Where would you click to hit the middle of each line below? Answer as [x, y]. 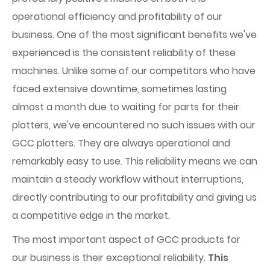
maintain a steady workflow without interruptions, [128, 179]
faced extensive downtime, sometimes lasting [119, 89]
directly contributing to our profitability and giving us [134, 197]
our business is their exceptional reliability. [110, 258]
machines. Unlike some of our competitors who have [134, 71]
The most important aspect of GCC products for [126, 240]
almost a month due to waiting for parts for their [126, 107]
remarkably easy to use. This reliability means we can [135, 161]
